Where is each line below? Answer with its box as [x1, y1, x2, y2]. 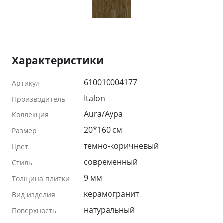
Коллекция [12, 110, 49, 119]
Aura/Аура [84, 108, 123, 119]
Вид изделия [12, 189, 55, 199]
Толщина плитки [12, 173, 70, 183]
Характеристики [12, 53, 104, 67]
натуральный [84, 204, 135, 215]
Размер [12, 125, 37, 135]
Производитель [12, 94, 65, 104]
